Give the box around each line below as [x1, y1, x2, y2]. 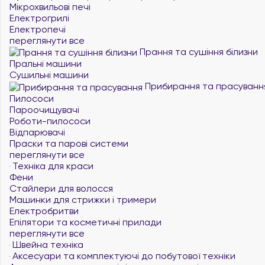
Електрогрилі [9, 12, 69, 24]
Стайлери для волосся [9, 182, 113, 194]
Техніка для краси [10, 160, 93, 172]
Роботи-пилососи [9, 115, 91, 127]
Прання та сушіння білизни [137, 46, 258, 57]
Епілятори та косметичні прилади [9, 216, 161, 228]
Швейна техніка [10, 238, 83, 250]
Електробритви [9, 205, 79, 216]
